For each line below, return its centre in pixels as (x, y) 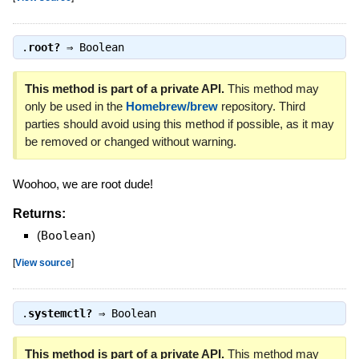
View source (43, 263)
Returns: (39, 214)
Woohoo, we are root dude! (83, 184)
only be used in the (75, 106)
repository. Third (261, 106)
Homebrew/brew (171, 106)
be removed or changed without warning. (130, 141)
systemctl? (60, 313)
